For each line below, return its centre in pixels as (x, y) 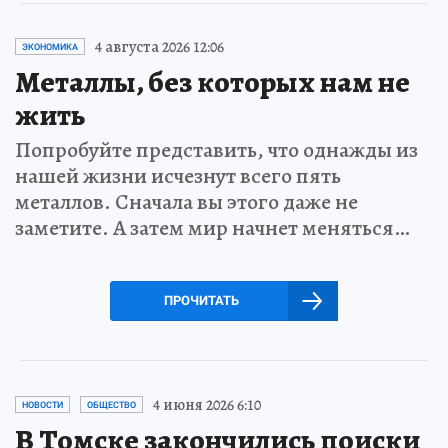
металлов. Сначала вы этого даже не (186, 201)
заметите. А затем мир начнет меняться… (212, 227)
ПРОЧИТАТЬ (201, 300)
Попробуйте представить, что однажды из (216, 149)
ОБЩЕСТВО (111, 404)
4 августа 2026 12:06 (159, 46)
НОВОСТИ (42, 404)
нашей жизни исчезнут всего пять (178, 175)
